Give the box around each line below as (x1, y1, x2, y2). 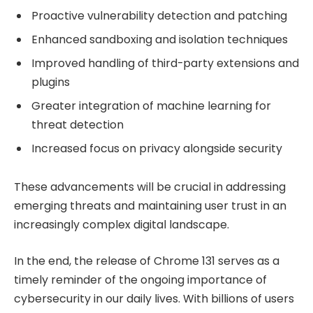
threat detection (31, 116, 124, 133)
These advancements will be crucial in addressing (14, 179, 286, 196)
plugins (31, 73, 70, 90)
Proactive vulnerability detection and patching (31, 7, 287, 24)
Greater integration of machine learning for (31, 97, 271, 114)
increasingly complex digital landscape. (14, 217, 229, 233)
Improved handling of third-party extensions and (31, 54, 299, 71)
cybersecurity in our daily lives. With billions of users (14, 291, 294, 307)
